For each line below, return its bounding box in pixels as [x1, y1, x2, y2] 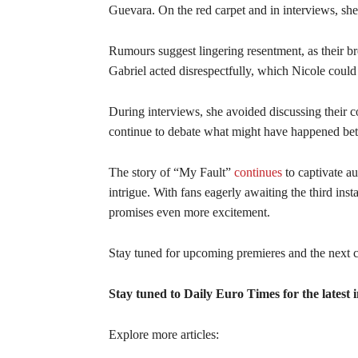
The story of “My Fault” [109, 165, 234, 179]
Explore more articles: [109, 328, 219, 341]
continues [234, 165, 282, 179]
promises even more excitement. [109, 205, 273, 219]
